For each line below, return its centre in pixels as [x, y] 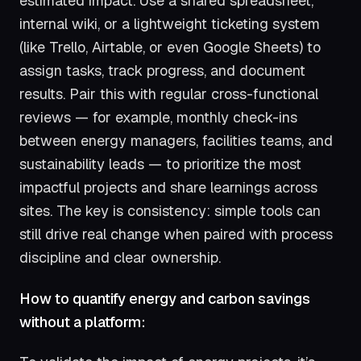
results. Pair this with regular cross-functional [169, 93]
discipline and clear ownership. [120, 257]
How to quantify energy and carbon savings [165, 298]
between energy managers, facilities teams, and [176, 140]
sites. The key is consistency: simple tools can [170, 210]
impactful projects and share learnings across [168, 187]
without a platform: [83, 322]
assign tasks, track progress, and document [162, 70]
